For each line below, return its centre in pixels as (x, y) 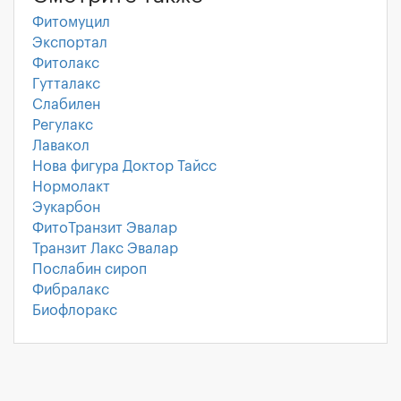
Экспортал (70, 43)
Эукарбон (66, 208)
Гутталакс (66, 84)
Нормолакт (71, 187)
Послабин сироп (90, 269)
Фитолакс (66, 64)
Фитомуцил (71, 22)
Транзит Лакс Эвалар (105, 249)
